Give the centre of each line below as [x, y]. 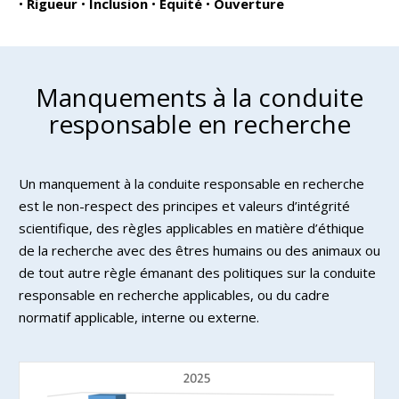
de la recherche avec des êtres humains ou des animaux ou [199, 250]
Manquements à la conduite [199, 97]
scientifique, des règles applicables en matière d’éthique [191, 228]
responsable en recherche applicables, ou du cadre [174, 294]
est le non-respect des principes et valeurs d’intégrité [184, 205]
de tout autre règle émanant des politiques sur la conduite [197, 272]
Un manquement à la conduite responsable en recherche [191, 183]
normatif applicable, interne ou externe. [139, 317]
